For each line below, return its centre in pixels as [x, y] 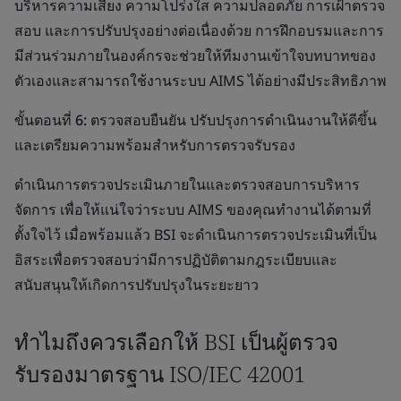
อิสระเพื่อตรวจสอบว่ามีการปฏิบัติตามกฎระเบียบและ [176, 260]
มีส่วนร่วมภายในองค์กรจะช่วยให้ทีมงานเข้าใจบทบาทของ [195, 55]
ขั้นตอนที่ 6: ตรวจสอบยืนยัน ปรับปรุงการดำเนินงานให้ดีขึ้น [196, 120]
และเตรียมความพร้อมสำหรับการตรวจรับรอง [155, 145]
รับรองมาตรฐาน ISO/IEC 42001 [160, 374]
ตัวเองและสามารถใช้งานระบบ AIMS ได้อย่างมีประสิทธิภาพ [200, 81]
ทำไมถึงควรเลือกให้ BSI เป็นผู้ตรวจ [176, 341]
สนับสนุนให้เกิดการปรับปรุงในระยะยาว [137, 285]
